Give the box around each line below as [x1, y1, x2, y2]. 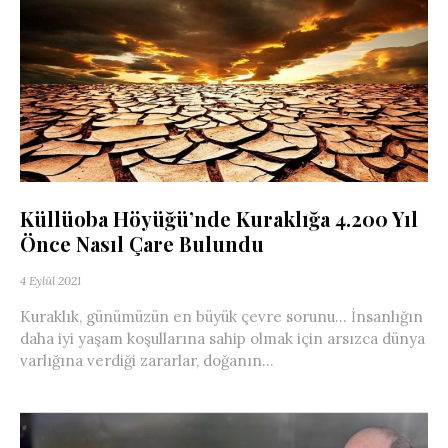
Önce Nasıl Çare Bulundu [20, 229, 264, 257]
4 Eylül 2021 [20, 272, 81, 288]
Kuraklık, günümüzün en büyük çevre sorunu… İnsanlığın [20, 306, 423, 326]
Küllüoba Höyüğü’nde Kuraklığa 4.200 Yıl [20, 204, 418, 232]
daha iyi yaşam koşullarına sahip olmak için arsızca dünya [20, 328, 425, 348]
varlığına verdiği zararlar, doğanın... [20, 350, 274, 370]
